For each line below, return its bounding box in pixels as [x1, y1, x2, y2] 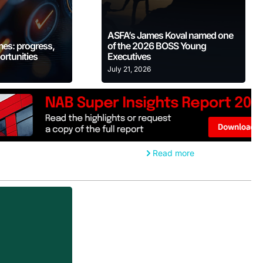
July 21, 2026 [107, 65, 151, 74]
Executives [107, 50, 151, 63]
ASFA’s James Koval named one [107, 29, 233, 42]
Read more [152, 148, 194, 159]
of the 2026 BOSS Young [107, 40, 206, 52]
